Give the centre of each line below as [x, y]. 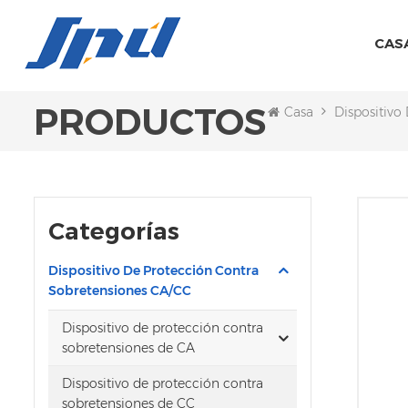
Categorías [114, 231]
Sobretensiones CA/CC [120, 291]
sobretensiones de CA [128, 348]
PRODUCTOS [150, 122]
